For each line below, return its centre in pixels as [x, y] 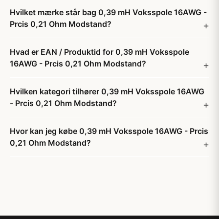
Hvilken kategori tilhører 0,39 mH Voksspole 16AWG [107, 91]
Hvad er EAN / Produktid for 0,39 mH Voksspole [99, 52]
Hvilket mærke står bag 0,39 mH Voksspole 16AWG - [108, 12]
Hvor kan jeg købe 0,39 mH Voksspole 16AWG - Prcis [109, 131]
